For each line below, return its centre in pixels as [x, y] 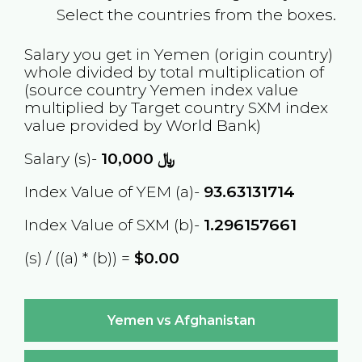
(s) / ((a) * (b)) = [79, 258]
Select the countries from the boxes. [196, 14]
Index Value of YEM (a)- [114, 192]
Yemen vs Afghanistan [181, 320]
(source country [87, 89]
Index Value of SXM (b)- [114, 225]
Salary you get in [89, 54]
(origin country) [271, 54]
